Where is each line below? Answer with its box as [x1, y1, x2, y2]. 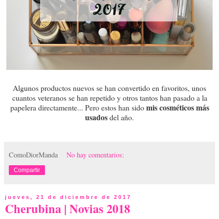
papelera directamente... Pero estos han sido [10, 102, 146, 112]
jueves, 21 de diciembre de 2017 [5, 194, 131, 200]
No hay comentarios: [66, 150, 125, 159]
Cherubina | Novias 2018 [5, 199, 130, 217]
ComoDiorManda [9, 150, 58, 159]
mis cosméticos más [146, 101, 209, 113]
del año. [108, 111, 134, 122]
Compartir [14, 166, 40, 174]
